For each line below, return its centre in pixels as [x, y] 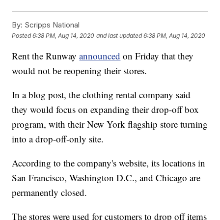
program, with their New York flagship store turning [110, 124]
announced [100, 56]
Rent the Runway [46, 56]
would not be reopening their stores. [80, 71]
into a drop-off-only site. [58, 139]
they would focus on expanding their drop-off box [106, 110]
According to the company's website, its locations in [109, 163]
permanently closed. [50, 192]
